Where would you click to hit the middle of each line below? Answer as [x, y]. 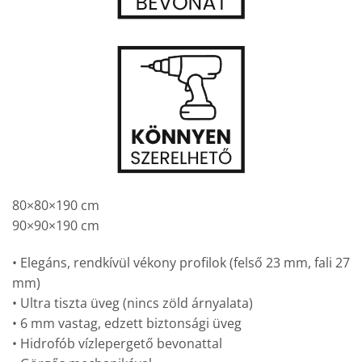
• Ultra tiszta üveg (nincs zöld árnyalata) [133, 303]
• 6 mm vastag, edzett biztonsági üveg [127, 323]
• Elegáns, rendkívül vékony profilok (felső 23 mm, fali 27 [181, 262]
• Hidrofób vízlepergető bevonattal [117, 343]
